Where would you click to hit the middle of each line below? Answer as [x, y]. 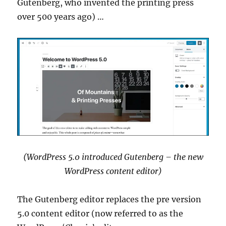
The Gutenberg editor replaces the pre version [109, 199]
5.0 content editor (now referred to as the [100, 213]
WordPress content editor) [113, 171]
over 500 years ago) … [61, 17]
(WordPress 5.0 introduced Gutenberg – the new [113, 157]
